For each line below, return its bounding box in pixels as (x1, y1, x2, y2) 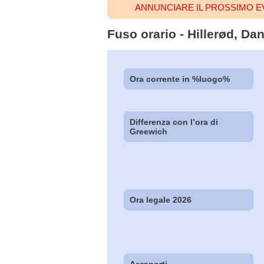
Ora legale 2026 (130, 195, 192, 205)
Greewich (130, 126, 168, 136)
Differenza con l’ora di (130, 117, 219, 127)
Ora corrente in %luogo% (130, 74, 230, 84)
